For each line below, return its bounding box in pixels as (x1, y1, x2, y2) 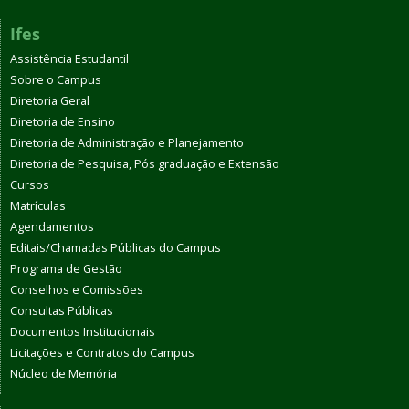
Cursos (10, 177, 49, 193)
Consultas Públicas (10, 303, 113, 319)
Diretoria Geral (10, 93, 89, 109)
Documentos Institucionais (10, 324, 155, 340)
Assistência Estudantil (10, 51, 129, 67)
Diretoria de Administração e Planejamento (10, 135, 244, 151)
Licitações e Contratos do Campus (10, 345, 194, 361)
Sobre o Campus (10, 72, 101, 88)
